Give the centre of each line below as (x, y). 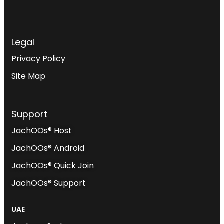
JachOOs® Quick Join (53, 166)
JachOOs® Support (49, 183)
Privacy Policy (38, 59)
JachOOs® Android (48, 148)
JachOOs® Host (42, 131)
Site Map (28, 76)
